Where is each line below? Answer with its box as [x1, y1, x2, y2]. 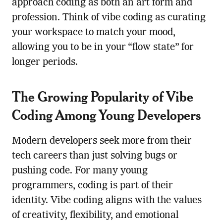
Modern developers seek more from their [11, 136, 192, 146]
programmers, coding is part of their [11, 180, 173, 191]
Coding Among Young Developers [11, 106, 201, 123]
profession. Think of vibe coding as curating [11, 12, 206, 23]
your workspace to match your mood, [11, 27, 175, 38]
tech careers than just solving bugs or [11, 151, 177, 161]
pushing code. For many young [11, 166, 148, 176]
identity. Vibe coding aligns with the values [11, 195, 202, 206]
